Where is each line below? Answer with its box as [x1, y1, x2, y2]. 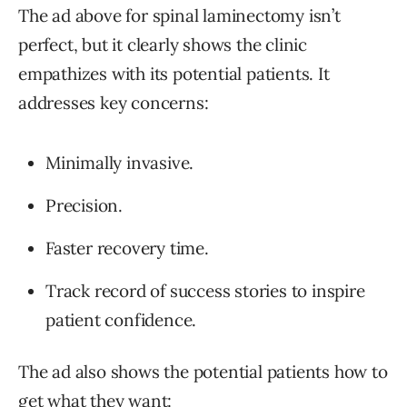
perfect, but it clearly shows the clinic [18, 34, 307, 56]
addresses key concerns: [18, 92, 209, 114]
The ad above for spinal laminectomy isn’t [18, 5, 341, 27]
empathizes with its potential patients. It [18, 63, 330, 85]
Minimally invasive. [45, 152, 194, 174]
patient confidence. [45, 309, 197, 332]
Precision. [45, 194, 123, 217]
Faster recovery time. [45, 237, 209, 260]
